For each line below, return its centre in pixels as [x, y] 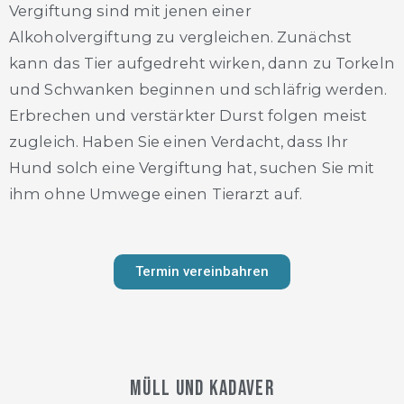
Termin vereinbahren [202, 271]
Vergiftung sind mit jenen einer [130, 11]
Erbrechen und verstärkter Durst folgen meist [188, 116]
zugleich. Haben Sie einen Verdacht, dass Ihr [179, 142]
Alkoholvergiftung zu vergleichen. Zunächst [181, 37]
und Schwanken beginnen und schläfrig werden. [198, 90]
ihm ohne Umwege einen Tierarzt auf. [156, 194]
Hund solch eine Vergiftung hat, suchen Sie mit [192, 168]
